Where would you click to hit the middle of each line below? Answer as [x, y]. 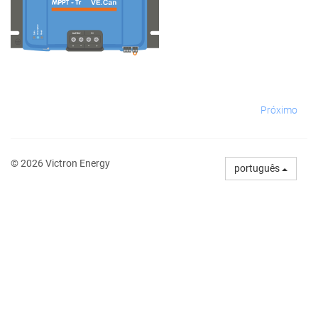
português [258, 169]
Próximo [279, 110]
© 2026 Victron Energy [60, 164]
